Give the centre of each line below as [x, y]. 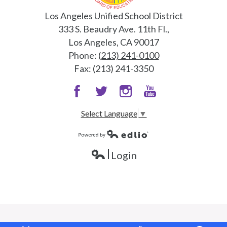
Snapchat [162, 105]
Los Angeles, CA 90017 [113, 42]
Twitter [110, 105]
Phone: [83, 55]
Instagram [140, 105]
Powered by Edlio [109, 144]
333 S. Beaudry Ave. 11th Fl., [113, 29]
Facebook [91, 105]
